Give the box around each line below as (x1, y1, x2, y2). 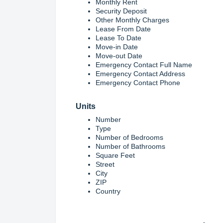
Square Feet (96, 151, 135, 159)
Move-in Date (96, 42, 138, 51)
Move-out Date (96, 51, 142, 60)
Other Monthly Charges (96, 15, 169, 24)
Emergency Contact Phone (96, 78, 180, 87)
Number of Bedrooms (96, 133, 163, 141)
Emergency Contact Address (96, 69, 185, 78)
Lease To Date (96, 33, 141, 42)
